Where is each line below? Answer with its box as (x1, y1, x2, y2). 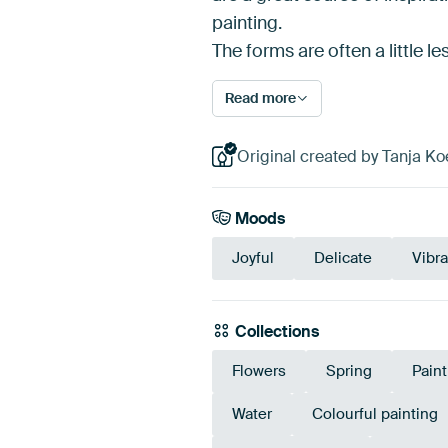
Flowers (232, 361, 286, 382)
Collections (231, 321, 320, 343)
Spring (326, 361, 372, 382)
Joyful (232, 248, 274, 269)
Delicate (314, 248, 372, 269)
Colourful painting (312, 404, 438, 425)
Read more (225, 88, 296, 107)
